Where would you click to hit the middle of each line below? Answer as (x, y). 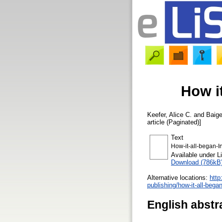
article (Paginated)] (174, 122)
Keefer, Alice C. (169, 114)
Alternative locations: (178, 177)
